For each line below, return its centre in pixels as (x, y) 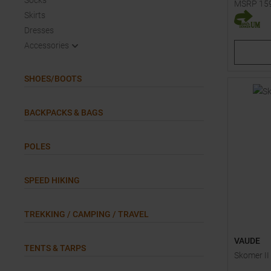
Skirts (35, 15)
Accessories (47, 45)
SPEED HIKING (52, 180)
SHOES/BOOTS (53, 79)
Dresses (39, 30)
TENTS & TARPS (55, 248)
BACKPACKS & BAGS (64, 113)
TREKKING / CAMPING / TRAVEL (87, 214)
